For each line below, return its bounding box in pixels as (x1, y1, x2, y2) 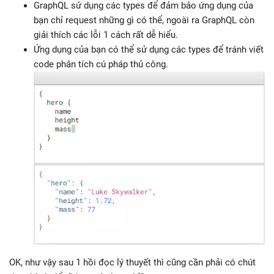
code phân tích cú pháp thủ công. (34, 58, 168, 70)
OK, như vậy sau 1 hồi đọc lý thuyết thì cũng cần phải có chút (9, 257, 256, 268)
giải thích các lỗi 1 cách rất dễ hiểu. (34, 29, 178, 40)
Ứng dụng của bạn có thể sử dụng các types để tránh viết (34, 43, 264, 55)
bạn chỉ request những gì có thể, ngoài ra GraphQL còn (34, 14, 254, 26)
